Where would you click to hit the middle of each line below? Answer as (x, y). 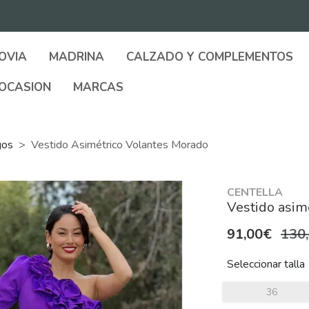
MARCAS (98, 87)
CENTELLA (255, 192)
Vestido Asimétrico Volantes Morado (120, 145)
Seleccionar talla (266, 264)
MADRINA (77, 57)
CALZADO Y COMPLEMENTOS (210, 57)
